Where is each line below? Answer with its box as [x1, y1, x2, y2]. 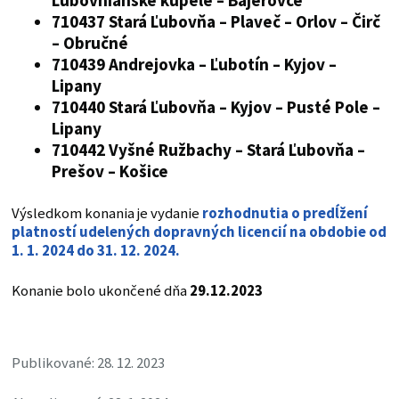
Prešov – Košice [51, 160, 168, 183]
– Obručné [51, 32, 128, 54]
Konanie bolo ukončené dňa [11, 281, 190, 301]
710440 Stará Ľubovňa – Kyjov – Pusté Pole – [51, 96, 380, 118]
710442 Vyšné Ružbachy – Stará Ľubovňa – [51, 139, 365, 161]
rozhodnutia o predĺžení [199, 204, 368, 224]
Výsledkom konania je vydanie [11, 204, 199, 224]
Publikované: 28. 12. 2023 [11, 354, 165, 373]
